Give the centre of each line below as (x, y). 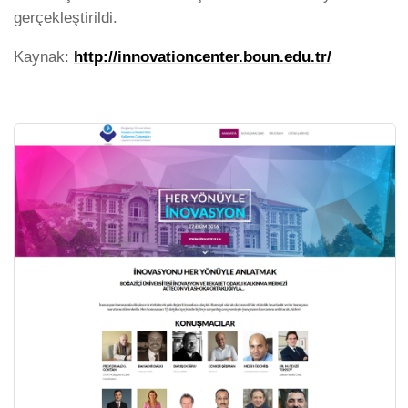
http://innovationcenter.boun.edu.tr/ (203, 56)
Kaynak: (44, 56)
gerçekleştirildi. (66, 18)
